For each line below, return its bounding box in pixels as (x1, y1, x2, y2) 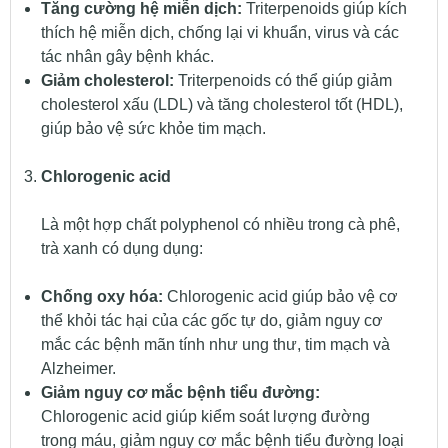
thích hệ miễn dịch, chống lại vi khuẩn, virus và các (40, 24, 399, 42)
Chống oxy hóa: (40, 288, 163, 305)
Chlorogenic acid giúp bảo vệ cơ (162, 288, 398, 305)
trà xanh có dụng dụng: (40, 240, 203, 258)
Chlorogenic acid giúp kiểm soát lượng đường (40, 408, 370, 425)
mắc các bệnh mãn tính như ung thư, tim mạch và (40, 336, 390, 353)
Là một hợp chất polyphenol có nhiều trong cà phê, (40, 216, 400, 234)
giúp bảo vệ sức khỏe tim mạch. (40, 120, 266, 138)
